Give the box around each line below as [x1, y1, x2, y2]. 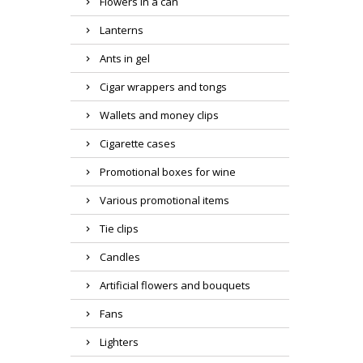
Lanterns [100, 23, 143, 38]
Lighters [100, 335, 139, 350]
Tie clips [100, 221, 139, 237]
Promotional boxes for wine [100, 164, 236, 180]
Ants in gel [100, 51, 150, 66]
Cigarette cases [100, 136, 176, 152]
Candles [100, 250, 140, 265]
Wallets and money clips [100, 108, 219, 123]
